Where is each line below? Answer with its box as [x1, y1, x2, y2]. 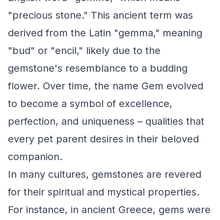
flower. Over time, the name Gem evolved [8, 80, 203, 92]
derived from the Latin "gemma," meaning [8, 27, 202, 39]
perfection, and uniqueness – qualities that [8, 115, 204, 127]
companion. [8, 151, 62, 163]
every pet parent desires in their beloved [8, 133, 199, 145]
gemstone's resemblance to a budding [8, 62, 188, 74]
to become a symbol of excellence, [8, 98, 172, 110]
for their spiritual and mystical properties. [8, 186, 199, 198]
